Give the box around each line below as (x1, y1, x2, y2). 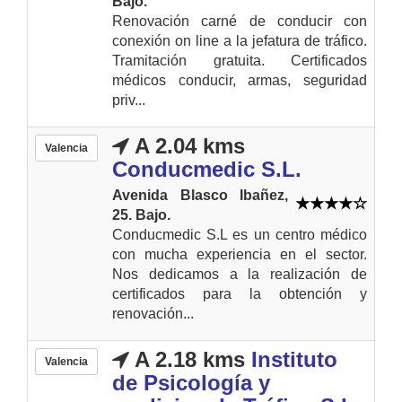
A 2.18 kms (129, 346, 245, 371)
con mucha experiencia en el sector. (112, 246, 367, 262)
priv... (112, 92, 145, 108)
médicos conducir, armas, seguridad (112, 72, 367, 88)
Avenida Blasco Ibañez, (112, 187, 288, 203)
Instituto (251, 346, 337, 371)
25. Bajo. (112, 206, 170, 223)
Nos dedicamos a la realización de (112, 266, 367, 282)
